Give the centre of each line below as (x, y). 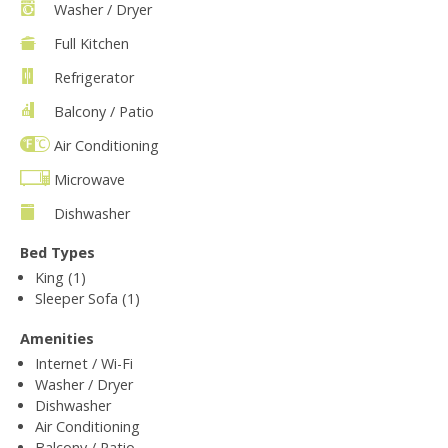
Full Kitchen (91, 43)
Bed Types (57, 252)
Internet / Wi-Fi (84, 363)
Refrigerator (94, 77)
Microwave (89, 179)
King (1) (60, 277)
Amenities (57, 338)
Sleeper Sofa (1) (87, 298)
